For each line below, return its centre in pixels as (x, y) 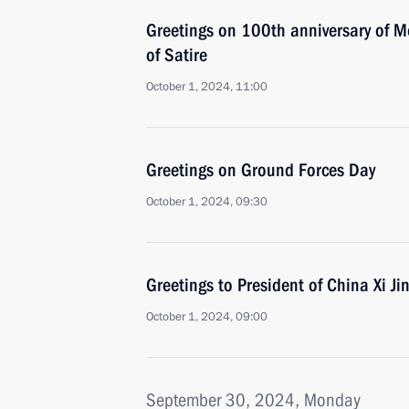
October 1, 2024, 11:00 (207, 87)
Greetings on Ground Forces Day (261, 170)
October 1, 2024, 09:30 (207, 202)
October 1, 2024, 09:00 (207, 317)
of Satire (177, 55)
